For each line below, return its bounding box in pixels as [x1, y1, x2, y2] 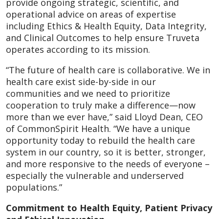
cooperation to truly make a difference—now [6, 99, 196, 111]
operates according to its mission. [6, 43, 150, 55]
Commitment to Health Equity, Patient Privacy [6, 201, 212, 214]
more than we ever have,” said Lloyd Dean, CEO [6, 110, 203, 123]
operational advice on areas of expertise [6, 8, 176, 20]
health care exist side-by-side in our [6, 75, 156, 88]
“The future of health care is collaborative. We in [6, 64, 210, 76]
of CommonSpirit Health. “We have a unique [6, 122, 190, 134]
